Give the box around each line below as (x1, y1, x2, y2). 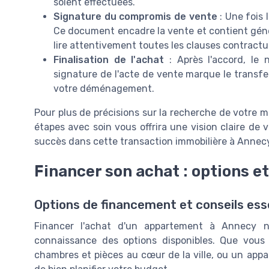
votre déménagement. (53, 82, 154, 94)
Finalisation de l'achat (53, 53, 165, 65)
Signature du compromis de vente (53, 10, 217, 22)
